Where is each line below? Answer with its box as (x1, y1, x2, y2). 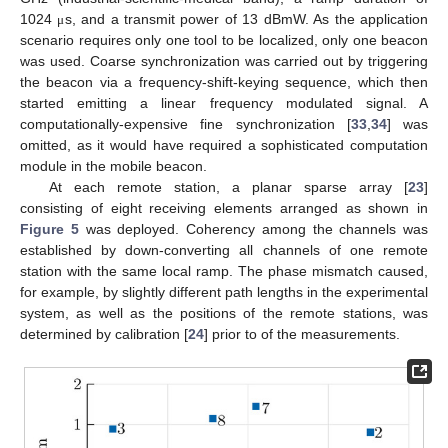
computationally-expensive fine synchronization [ (20, 115, 351, 132)
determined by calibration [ (20, 325, 188, 342)
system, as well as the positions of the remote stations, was (20, 304, 428, 321)
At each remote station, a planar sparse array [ (48, 178, 408, 195)
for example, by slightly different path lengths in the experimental (20, 283, 428, 300)
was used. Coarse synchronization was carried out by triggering (20, 52, 428, 69)
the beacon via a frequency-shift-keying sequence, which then (20, 73, 428, 90)
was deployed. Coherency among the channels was (78, 220, 428, 237)
